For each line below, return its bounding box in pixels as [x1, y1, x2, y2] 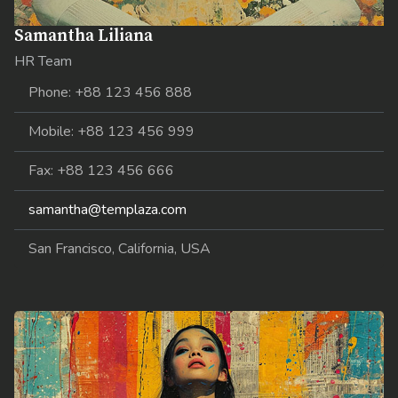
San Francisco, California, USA [28, 238, 211, 259]
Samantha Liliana [14, 24, 154, 46]
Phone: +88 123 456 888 [28, 82, 193, 102]
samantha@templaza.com [28, 199, 187, 219]
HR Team [14, 51, 73, 71]
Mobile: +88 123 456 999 [28, 121, 195, 141]
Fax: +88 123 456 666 [28, 160, 175, 180]
